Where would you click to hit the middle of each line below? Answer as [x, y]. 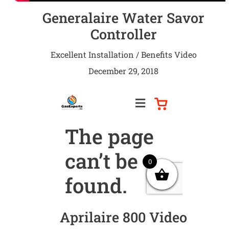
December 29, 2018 [124, 71]
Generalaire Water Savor [124, 18]
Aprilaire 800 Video [124, 217]
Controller [123, 34]
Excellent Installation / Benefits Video [123, 55]
